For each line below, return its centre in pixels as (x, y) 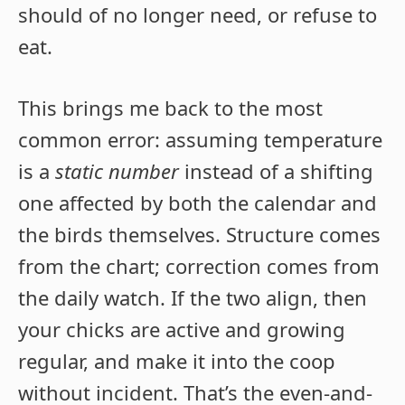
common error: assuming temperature (200, 140)
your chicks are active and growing (182, 330)
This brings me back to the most (170, 108)
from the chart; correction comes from (199, 266)
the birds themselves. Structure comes (199, 235)
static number (117, 171)
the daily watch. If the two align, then (193, 298)
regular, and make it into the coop (177, 361)
